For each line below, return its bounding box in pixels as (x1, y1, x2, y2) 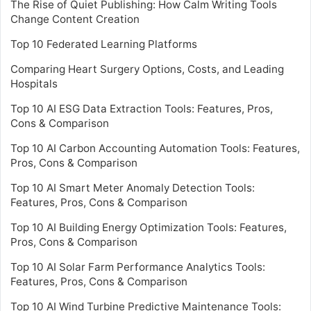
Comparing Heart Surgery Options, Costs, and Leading (10, 62, 284, 76)
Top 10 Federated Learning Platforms (10, 37, 197, 51)
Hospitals (10, 77, 58, 91)
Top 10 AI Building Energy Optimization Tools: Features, (10, 221, 287, 235)
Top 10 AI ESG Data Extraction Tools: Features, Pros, (10, 102, 273, 116)
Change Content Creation (10, 12, 140, 26)
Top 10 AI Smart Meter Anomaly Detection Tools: (10, 181, 255, 195)
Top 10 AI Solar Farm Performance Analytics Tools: (10, 260, 265, 274)
